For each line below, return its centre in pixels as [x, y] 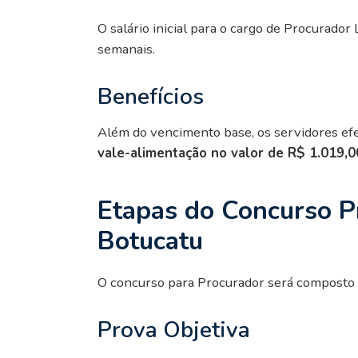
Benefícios [151, 96]
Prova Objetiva [174, 330]
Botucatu [150, 241]
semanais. [126, 49]
